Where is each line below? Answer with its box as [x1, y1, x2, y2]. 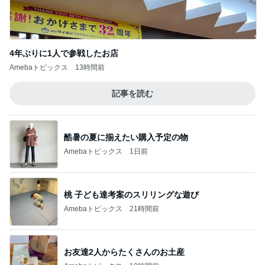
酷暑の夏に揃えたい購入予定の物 [64, 132, 188, 142]
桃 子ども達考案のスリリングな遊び [64, 189, 199, 199]
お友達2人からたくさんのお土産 [64, 247, 185, 257]
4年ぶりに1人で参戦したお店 [9, 49, 118, 58]
